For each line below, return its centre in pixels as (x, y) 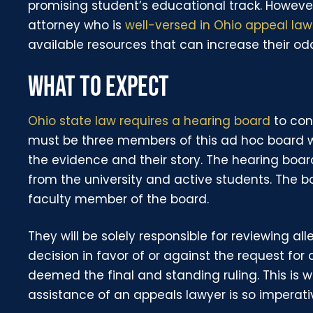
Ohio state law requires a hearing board (150, 121)
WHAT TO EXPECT (99, 87)
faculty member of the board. (119, 199)
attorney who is (77, 25)
